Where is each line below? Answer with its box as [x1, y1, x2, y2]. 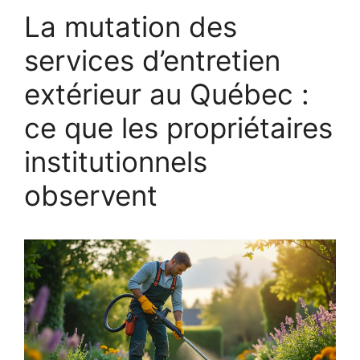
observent [24, 178, 157, 212]
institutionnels [24, 144, 207, 178]
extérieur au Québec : [24, 76, 309, 111]
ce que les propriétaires [24, 110, 333, 145]
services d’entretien [24, 43, 280, 77]
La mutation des [24, 9, 237, 43]
